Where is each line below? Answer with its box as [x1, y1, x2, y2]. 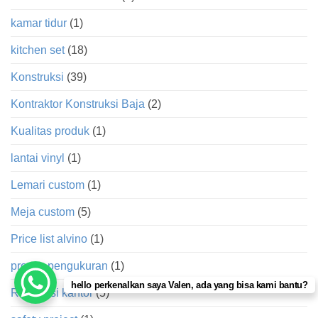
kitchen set [11, 43, 65, 56]
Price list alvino [11, 232, 87, 245]
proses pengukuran [11, 259, 108, 272]
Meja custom [11, 205, 75, 218]
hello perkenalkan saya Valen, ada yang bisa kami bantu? [71, 280, 308, 290]
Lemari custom [11, 178, 84, 191]
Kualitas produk [11, 124, 89, 137]
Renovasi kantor [11, 286, 93, 299]
